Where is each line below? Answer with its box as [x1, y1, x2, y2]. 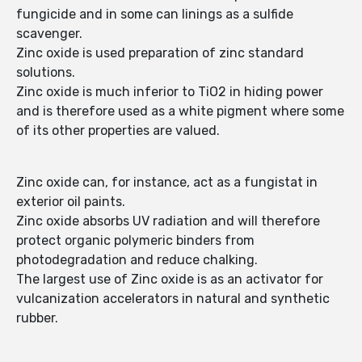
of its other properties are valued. [16, 123, 220, 139]
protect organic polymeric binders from [16, 233, 255, 249]
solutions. [16, 65, 75, 81]
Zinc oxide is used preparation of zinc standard [16, 45, 304, 61]
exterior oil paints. [16, 194, 125, 210]
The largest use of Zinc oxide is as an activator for [16, 271, 323, 288]
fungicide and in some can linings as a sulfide [16, 6, 293, 23]
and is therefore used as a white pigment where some [16, 103, 344, 120]
